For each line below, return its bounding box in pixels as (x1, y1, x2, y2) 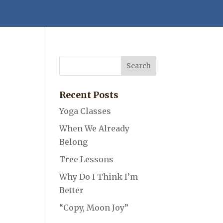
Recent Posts (59, 89, 119, 101)
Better (59, 185, 84, 195)
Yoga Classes (59, 106, 111, 116)
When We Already (59, 123, 130, 133)
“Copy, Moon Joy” (59, 202, 129, 213)
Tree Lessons (59, 154, 114, 164)
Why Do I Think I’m (59, 171, 138, 182)
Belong (59, 136, 88, 147)
